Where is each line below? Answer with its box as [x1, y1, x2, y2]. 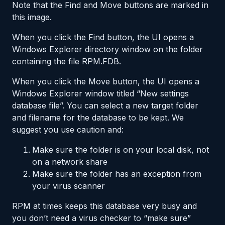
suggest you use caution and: [12, 124, 124, 135]
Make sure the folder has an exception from [32, 168, 201, 179]
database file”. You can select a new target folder [12, 100, 198, 110]
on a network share [32, 156, 107, 167]
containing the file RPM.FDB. [12, 56, 121, 66]
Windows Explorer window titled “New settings [12, 88, 189, 98]
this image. [12, 12, 52, 22]
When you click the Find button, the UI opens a [12, 32, 194, 42]
